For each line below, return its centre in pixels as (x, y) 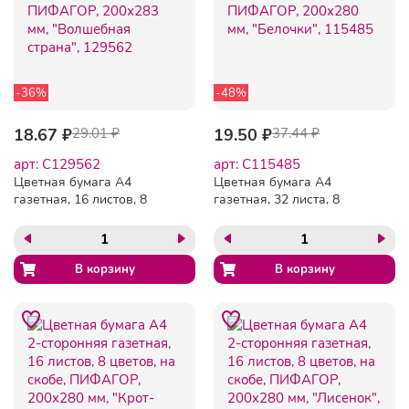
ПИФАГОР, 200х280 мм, (285, 234)
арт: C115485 (257, 164)
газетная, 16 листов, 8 (80, 199)
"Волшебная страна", (77, 251)
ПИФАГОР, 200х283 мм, (85, 234)
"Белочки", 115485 (269, 251)
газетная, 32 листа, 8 (277, 199)
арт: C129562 (57, 164)
